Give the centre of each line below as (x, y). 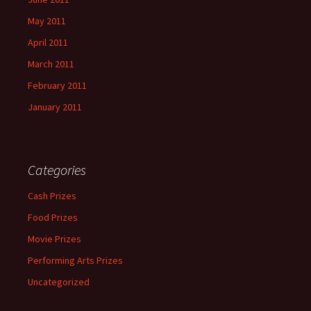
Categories (57, 170)
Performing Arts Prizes (75, 260)
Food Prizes (53, 217)
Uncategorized (59, 282)
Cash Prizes (52, 196)
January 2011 (55, 107)
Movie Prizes (54, 239)
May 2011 (47, 21)
